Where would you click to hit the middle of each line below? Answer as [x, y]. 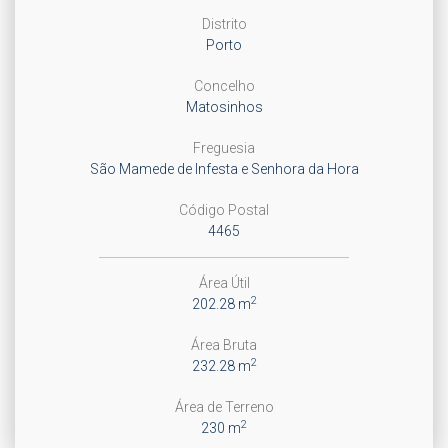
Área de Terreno [224, 407]
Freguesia [224, 148]
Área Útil [224, 283]
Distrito [224, 24]
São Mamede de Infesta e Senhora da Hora [224, 169]
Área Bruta [224, 345]
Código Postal [224, 210]
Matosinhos [224, 107]
